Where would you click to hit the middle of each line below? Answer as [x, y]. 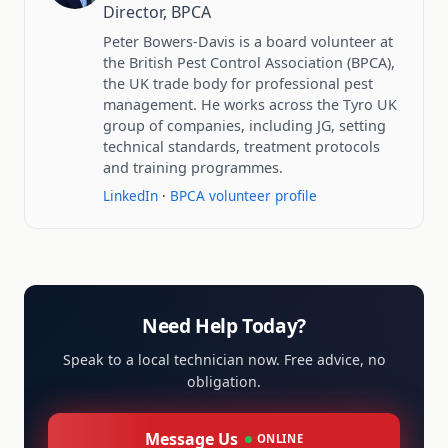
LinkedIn [130, 195]
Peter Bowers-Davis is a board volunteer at [248, 41]
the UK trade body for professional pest [238, 83]
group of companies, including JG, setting [244, 125]
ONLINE [280, 438]
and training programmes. [193, 167]
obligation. [224, 381]
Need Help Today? [224, 325]
